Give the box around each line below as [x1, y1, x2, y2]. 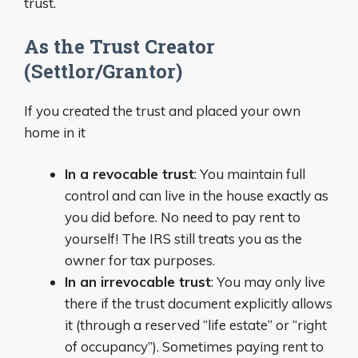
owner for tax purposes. [65, 252, 215, 268]
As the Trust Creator [24, 33, 215, 59]
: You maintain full [194, 165, 305, 182]
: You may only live [211, 273, 325, 290]
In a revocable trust [65, 165, 194, 182]
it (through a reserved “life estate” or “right [65, 316, 327, 333]
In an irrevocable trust [65, 273, 211, 290]
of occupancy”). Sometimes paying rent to [65, 338, 324, 355]
